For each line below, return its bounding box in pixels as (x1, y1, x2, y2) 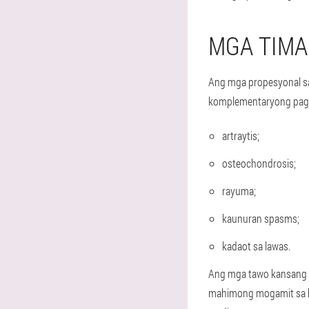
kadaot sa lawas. (222, 239, 290, 253)
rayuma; (222, 183, 256, 198)
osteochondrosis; (222, 156, 296, 170)
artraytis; (222, 128, 259, 143)
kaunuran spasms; (222, 211, 299, 226)
